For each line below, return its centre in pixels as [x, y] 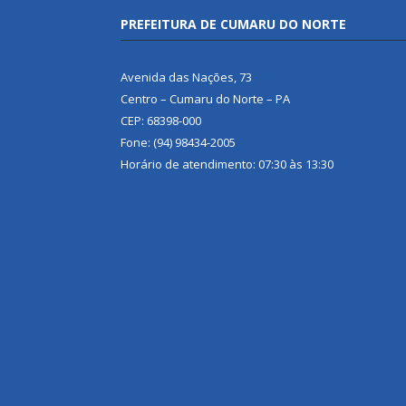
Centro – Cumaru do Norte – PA [205, 99]
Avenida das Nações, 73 [186, 77]
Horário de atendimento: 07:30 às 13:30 [227, 164]
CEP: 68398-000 [161, 121]
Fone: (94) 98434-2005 [178, 143]
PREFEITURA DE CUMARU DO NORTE [233, 24]
